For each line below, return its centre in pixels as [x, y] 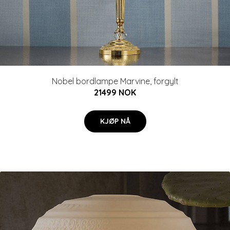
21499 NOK [115, 92]
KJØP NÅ [115, 121]
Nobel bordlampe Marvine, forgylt [115, 81]
